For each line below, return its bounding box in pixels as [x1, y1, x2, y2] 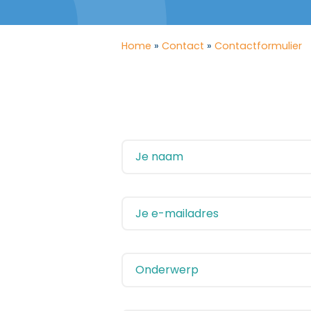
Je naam [135, 149, 183, 165]
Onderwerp [135, 262, 199, 278]
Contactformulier [215, 39, 302, 53]
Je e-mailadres [135, 205, 219, 221]
